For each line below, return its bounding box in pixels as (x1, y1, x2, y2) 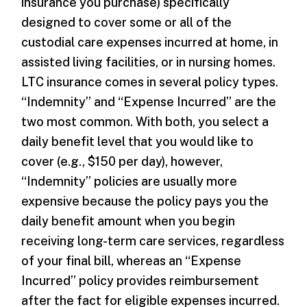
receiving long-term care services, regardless (21, 234, 285, 249)
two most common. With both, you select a (21, 114, 269, 130)
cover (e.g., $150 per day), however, (21, 154, 223, 169)
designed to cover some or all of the (21, 15, 232, 30)
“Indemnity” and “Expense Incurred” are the (21, 95, 277, 110)
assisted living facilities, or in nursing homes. (21, 55, 276, 70)
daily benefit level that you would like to (21, 134, 254, 149)
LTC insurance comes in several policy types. (21, 75, 279, 90)
